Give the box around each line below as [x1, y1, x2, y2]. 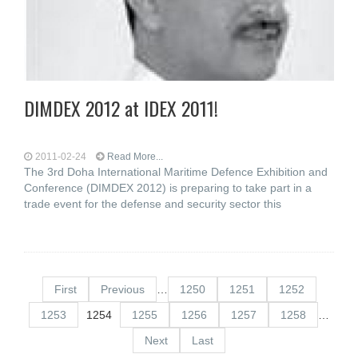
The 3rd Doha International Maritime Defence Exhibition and [24, 165, 328, 178]
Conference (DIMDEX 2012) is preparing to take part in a [24, 181, 312, 194]
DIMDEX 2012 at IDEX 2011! [24, 93, 218, 122]
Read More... [107, 151, 163, 162]
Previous [100, 283, 145, 296]
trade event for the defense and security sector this [24, 197, 281, 210]
